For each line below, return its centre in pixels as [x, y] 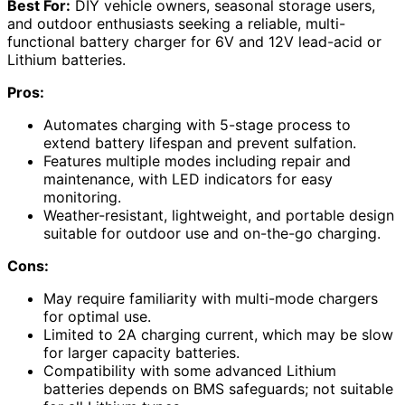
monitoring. [82, 198]
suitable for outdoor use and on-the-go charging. [212, 234]
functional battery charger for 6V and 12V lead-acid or [194, 42]
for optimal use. [97, 317]
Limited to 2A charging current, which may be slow [218, 335]
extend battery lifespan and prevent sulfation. [200, 143]
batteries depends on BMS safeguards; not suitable [218, 389]
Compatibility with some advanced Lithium [190, 371]
